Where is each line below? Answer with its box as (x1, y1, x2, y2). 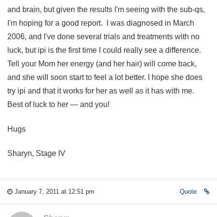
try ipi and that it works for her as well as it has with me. (7, 87, 194, 95)
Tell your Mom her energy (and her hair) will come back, (7, 60, 197, 68)
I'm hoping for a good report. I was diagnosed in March (7, 19, 194, 28)
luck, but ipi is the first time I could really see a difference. (7, 46, 201, 55)
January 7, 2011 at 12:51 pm (13, 187, 94, 195)
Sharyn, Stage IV (7, 149, 65, 158)
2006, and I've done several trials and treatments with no (7, 32, 200, 41)
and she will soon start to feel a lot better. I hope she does (7, 73, 202, 82)
